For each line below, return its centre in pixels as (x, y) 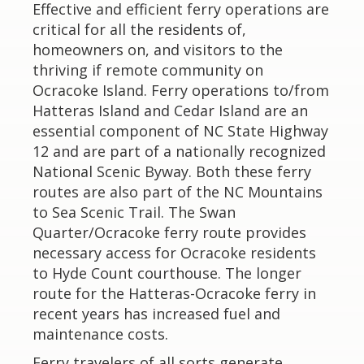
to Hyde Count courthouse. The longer (167, 273)
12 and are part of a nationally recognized (179, 151)
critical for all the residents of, (139, 29)
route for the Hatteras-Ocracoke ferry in (174, 293)
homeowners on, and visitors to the (158, 50)
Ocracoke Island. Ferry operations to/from (181, 90)
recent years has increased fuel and (156, 314)
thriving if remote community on (148, 70)
